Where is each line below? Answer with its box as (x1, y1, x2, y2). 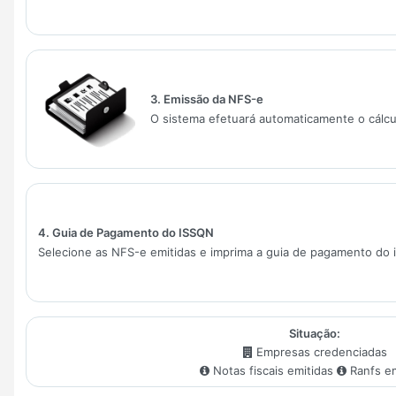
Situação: (289, 326, 340, 341)
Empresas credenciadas (255, 345, 387, 360)
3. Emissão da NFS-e (149, 91, 263, 106)
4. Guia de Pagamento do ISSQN (38, 225, 215, 240)
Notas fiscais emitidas (212, 363, 337, 378)
